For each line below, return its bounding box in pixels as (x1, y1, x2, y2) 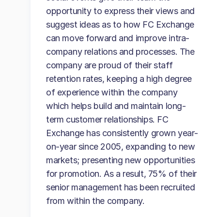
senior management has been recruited (46, 182, 195, 192)
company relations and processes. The (46, 46, 195, 57)
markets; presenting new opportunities (46, 155, 195, 165)
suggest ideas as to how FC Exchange (46, 19, 195, 30)
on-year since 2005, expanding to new (46, 141, 195, 152)
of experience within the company (46, 87, 178, 97)
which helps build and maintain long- (46, 101, 186, 111)
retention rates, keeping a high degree (46, 74, 192, 84)
